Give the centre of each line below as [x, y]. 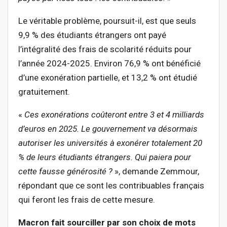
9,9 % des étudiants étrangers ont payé [92, 35]
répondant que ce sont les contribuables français [111, 186]
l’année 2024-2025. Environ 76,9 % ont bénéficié [109, 64]
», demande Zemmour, [156, 172]
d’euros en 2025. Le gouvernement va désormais [108, 129]
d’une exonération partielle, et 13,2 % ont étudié [108, 78]
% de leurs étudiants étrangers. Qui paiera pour [105, 157]
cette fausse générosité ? [65, 172]
